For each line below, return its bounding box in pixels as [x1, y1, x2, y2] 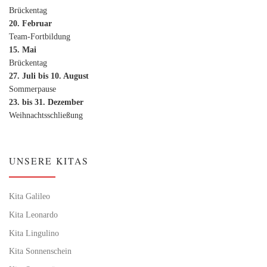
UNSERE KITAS [9, 154, 89, 167]
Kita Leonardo [9, 209, 58, 219]
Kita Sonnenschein [9, 246, 72, 256]
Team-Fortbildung [9, 32, 70, 42]
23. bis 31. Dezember [9, 97, 83, 107]
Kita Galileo [9, 191, 50, 201]
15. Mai [9, 45, 36, 55]
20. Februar [9, 18, 52, 29]
